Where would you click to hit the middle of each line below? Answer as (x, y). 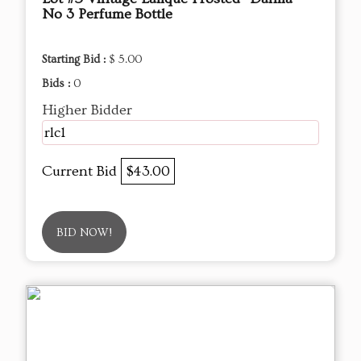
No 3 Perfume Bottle (107, 14)
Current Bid (81, 171)
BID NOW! (84, 232)
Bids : (58, 83)
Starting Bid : (75, 59)
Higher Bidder (87, 110)
